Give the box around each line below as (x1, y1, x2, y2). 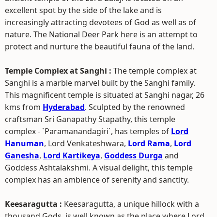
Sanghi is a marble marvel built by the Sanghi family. (5, 77, 195, 88)
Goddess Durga (104, 150, 163, 161)
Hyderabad (43, 102, 85, 112)
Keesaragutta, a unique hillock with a (64, 199, 199, 209)
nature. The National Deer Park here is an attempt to (5, 29, 198, 40)
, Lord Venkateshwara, (44, 138, 128, 149)
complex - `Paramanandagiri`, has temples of (5, 126, 171, 137)
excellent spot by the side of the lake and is (5, 5, 162, 15)
